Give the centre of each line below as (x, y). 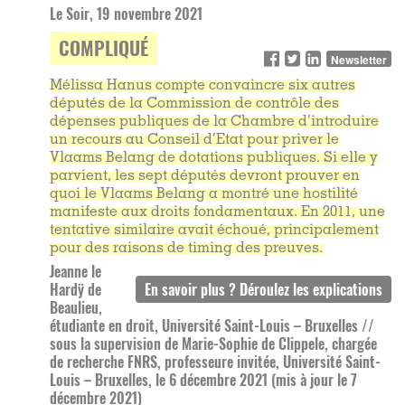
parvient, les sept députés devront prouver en (205, 177)
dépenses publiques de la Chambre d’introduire (214, 122)
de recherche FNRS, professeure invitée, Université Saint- (215, 362)
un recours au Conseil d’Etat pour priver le (194, 141)
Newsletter (359, 60)
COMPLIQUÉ (104, 48)
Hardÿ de (75, 290)
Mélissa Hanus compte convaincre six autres (202, 86)
